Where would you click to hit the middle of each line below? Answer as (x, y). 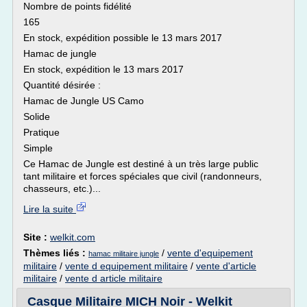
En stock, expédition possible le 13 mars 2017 (123, 38)
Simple (38, 148)
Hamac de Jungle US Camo (84, 101)
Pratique (41, 132)
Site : (37, 237)
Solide (37, 116)
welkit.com (73, 237)
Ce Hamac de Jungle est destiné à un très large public (141, 164)
